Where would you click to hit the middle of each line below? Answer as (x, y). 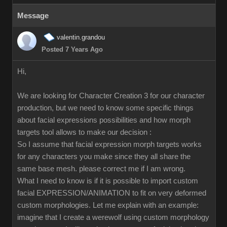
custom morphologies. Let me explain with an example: (108, 205)
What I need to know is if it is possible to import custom (108, 181)
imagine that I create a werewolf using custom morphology (113, 217)
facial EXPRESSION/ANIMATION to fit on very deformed (112, 193)
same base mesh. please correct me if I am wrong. (101, 169)
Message (33, 16)
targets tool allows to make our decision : (84, 132)
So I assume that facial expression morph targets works (109, 144)
